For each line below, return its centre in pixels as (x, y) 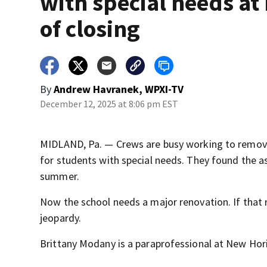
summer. (60, 176)
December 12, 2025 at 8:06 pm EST (109, 104)
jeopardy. (61, 218)
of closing (90, 29)
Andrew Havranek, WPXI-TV (119, 89)
